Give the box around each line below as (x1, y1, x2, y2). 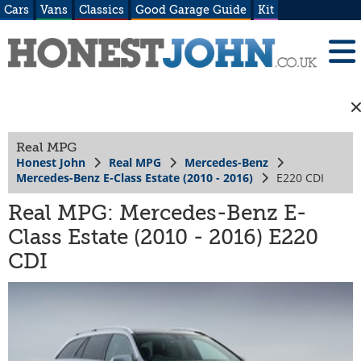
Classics (79, 3, 124, 16)
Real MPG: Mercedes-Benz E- (8, 201, 306, 225)
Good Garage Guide (135, 3, 247, 16)
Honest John (16, 154, 85, 170)
